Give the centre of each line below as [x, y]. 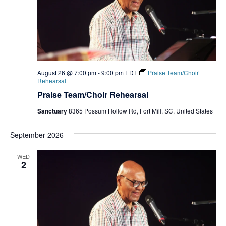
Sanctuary [53, 111]
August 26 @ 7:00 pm [67, 72]
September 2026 [37, 134]
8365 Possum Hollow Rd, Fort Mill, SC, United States [140, 110]
